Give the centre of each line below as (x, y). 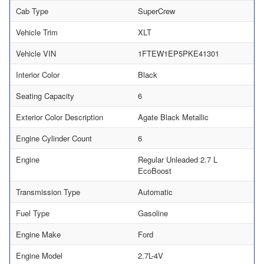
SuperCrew (156, 11)
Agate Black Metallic (173, 117)
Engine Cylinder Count (54, 138)
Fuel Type (33, 213)
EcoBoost (155, 171)
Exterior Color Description (60, 117)
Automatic (155, 192)
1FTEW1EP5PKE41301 (179, 54)
